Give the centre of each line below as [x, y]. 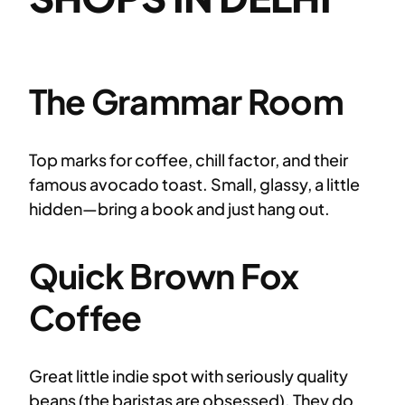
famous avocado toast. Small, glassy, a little [194, 184]
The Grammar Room [186, 100]
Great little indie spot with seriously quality [188, 375]
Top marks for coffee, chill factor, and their [188, 159]
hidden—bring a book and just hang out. [179, 208]
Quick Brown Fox [164, 275]
